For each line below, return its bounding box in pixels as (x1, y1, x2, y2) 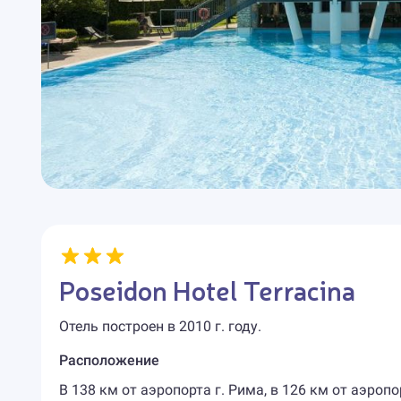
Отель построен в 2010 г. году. (58, 318, 261, 335)
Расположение (58, 352, 159, 369)
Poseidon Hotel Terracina (58, 271, 355, 307)
